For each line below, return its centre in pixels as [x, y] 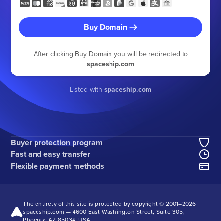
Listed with [87, 89]
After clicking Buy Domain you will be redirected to [110, 54]
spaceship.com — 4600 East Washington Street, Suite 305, [104, 212]
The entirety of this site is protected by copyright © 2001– [102, 204]
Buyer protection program [57, 143]
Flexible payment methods [58, 166]
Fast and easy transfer [51, 154]
